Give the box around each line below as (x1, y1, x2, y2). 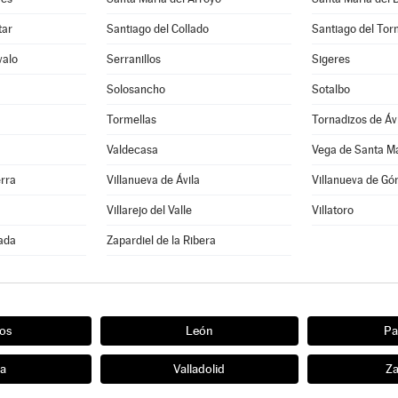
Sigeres (312, 52, 350, 66)
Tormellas (107, 113, 157, 126)
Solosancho (107, 83, 166, 96)
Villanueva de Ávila (107, 173, 201, 187)
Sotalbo (312, 83, 350, 96)
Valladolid (173, 362, 225, 376)
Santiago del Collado (107, 22, 210, 36)
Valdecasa (107, 143, 159, 156)
